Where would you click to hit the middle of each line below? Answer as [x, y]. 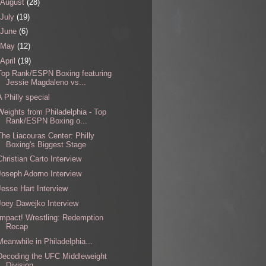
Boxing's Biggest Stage [46, 144]
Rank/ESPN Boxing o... [47, 121]
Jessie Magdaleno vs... [46, 83]
